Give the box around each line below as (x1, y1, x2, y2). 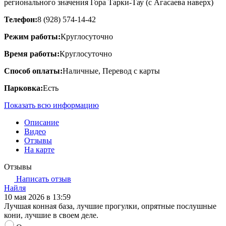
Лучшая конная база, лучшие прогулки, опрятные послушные (4, 201, 216, 210)
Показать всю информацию (4, 100, 99, 109)
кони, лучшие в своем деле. (4, 210, 98, 219)
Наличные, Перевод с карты (63, 66, 160, 75)
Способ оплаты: (4, 66, 63, 75)
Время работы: (4, 49, 60, 58)
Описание (24, 118, 59, 127)
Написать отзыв (14, 174, 71, 183)
